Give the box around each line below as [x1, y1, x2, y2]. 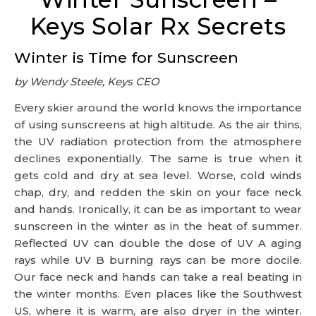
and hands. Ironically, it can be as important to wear [14, 202, 302, 216]
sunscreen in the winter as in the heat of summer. [14, 219, 302, 233]
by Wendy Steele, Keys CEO [21, 75, 159, 88]
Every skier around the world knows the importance [14, 101, 302, 114]
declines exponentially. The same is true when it [14, 152, 302, 165]
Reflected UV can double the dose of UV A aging [14, 236, 302, 250]
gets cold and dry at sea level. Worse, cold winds [14, 169, 302, 182]
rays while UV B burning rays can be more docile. [14, 253, 302, 267]
